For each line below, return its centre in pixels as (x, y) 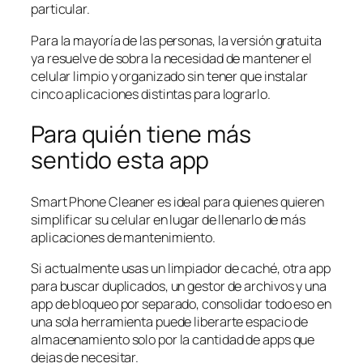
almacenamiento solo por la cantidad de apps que (173, 340)
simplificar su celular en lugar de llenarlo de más (168, 220)
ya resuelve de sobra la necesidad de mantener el (172, 58)
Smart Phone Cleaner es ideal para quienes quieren (178, 202)
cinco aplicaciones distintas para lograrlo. (151, 94)
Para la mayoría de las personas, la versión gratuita (176, 40)
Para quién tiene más (141, 135)
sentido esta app (120, 160)
